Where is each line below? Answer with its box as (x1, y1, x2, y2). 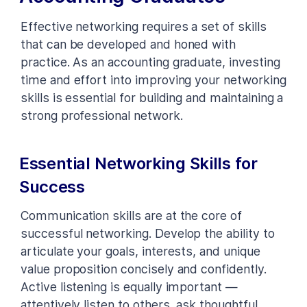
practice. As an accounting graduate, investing (21, 54, 280, 69)
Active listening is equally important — (21, 279, 238, 294)
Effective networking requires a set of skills (21, 19, 267, 34)
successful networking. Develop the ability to (21, 225, 275, 241)
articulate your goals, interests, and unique (21, 243, 260, 258)
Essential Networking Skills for (19, 153, 258, 173)
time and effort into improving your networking (21, 72, 286, 87)
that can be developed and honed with (21, 36, 236, 51)
